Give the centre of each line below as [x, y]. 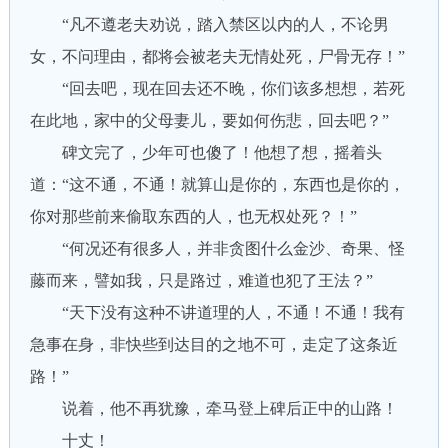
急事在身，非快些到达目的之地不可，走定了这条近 [213, 344]
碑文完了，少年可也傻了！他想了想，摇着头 [205, 152]
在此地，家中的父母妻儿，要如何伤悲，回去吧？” [209, 120]
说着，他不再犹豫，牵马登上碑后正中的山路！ [213, 408]
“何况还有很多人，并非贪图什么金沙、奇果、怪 [217, 248]
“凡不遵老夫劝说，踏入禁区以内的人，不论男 [209, 24]
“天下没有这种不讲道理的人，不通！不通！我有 [217, 312]
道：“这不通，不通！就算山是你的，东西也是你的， [217, 184]
